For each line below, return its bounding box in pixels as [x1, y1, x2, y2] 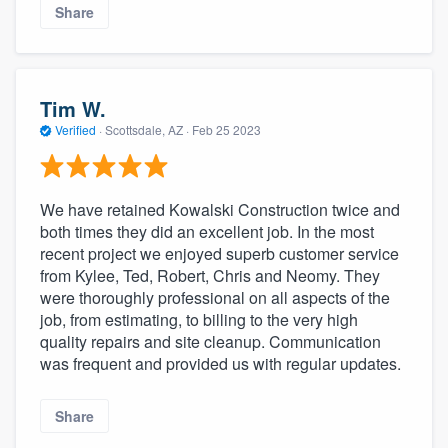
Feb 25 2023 [192, 120, 261, 138]
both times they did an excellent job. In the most [40, 220, 374, 244]
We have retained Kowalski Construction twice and [40, 198, 400, 222]
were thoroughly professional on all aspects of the [40, 286, 390, 310]
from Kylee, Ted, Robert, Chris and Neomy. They [40, 264, 380, 288]
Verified [52, 120, 99, 138]
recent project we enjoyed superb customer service [40, 242, 399, 266]
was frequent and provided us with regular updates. [40, 352, 401, 376]
